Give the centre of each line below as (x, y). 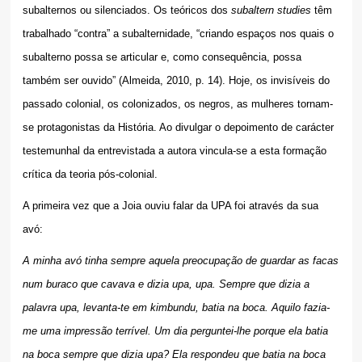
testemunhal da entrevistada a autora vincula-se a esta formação (174, 151)
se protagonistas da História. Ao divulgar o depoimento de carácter (178, 128)
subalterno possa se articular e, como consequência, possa (162, 57)
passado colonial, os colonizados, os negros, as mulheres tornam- (177, 104)
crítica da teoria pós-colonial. (90, 175)
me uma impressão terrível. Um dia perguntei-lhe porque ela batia (175, 331)
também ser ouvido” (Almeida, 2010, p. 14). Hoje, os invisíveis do (176, 81)
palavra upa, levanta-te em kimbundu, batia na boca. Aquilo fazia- (176, 308)
